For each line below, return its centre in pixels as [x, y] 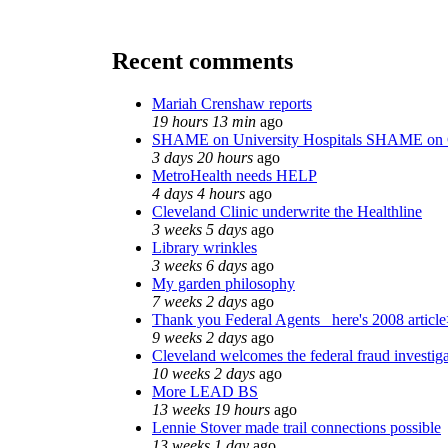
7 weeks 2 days [199, 301]
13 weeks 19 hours [211, 409]
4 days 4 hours [198, 193]
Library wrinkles [204, 247]
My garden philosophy [223, 283]
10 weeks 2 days [203, 373]
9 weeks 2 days [199, 337]
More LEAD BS [205, 391]
